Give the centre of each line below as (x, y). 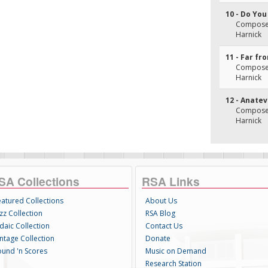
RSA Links (170, 181)
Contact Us (164, 226)
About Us (161, 201)
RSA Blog (160, 213)
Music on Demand (176, 251)
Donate (158, 238)
